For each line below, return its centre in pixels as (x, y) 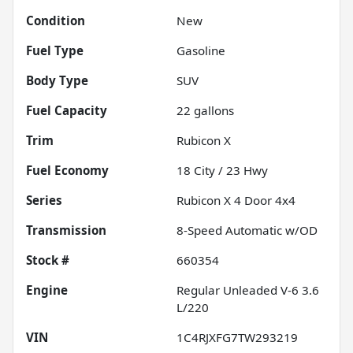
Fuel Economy (67, 170)
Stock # (48, 260)
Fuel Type (55, 50)
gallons (212, 110)
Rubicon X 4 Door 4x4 (236, 200)
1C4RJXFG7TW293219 (237, 337)
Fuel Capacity (67, 110)
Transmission (66, 230)
